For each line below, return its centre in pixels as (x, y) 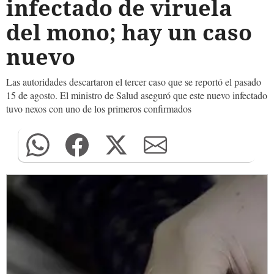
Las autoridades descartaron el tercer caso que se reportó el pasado (134, 82)
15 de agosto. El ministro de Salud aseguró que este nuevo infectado (137, 95)
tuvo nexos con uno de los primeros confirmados (99, 109)
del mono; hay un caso (129, 32)
